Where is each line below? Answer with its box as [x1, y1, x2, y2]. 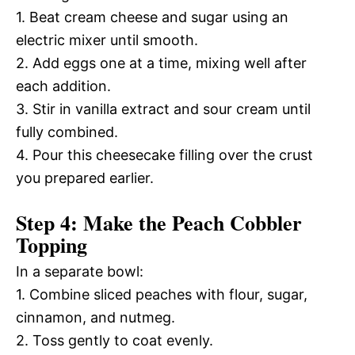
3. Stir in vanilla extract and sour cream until [16, 101, 311, 117]
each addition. [16, 78, 111, 94]
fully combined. [16, 124, 118, 140]
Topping [16, 230, 87, 260]
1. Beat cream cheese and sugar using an [16, 9, 288, 25]
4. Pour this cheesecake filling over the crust [16, 147, 313, 163]
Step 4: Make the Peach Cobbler [16, 208, 302, 238]
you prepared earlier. [16, 170, 154, 186]
